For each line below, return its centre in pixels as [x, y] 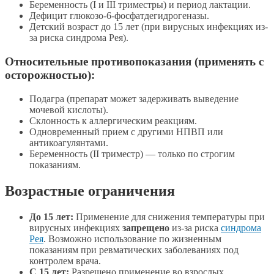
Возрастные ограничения [90, 191]
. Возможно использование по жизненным [132, 239]
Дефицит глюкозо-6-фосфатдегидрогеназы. [119, 16]
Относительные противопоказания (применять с [134, 61]
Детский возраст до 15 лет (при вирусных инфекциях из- [149, 27]
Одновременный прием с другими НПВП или [126, 131]
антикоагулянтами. [69, 143]
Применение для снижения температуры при [169, 217]
